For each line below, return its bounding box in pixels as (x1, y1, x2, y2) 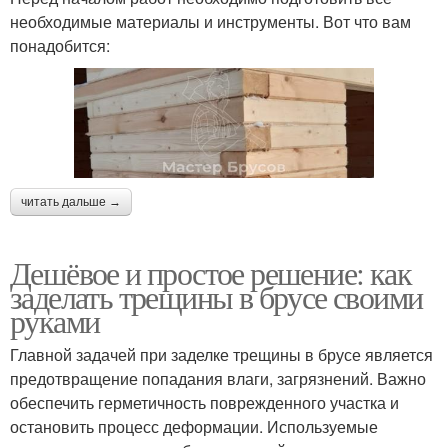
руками (10, 298, 100, 342)
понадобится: (10, 34, 110, 58)
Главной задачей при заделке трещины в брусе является (10, 342, 433, 366)
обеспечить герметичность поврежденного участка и (10, 390, 399, 414)
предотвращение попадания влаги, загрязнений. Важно (10, 366, 426, 390)
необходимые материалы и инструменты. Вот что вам (10, 10, 411, 34)
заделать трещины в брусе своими (10, 274, 423, 318)
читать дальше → (21, 194, 121, 209)
